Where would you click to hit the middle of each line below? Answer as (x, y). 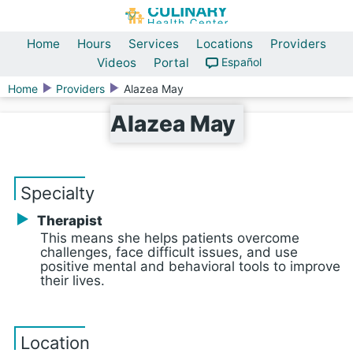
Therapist (69, 221)
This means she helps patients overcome (170, 238)
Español (241, 62)
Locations (225, 44)
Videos (117, 62)
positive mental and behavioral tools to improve (190, 266)
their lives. (72, 281)
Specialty (58, 193)
